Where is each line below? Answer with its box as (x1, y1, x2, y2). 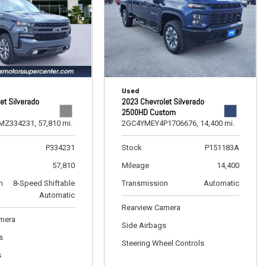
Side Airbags (121, 221, 166, 230)
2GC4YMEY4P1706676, (121, 119, 198, 128)
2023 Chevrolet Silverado (121, 96, 204, 107)
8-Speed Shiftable (12, 179, 75, 188)
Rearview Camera (121, 203, 180, 212)
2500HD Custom (121, 107, 176, 118)
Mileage (121, 161, 149, 170)
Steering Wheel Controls (121, 239, 204, 248)
